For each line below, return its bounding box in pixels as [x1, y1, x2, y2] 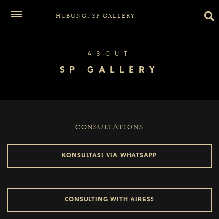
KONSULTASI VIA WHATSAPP [62, 153, 157, 159]
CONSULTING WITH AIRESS [65, 197, 154, 203]
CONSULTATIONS [75, 123, 144, 131]
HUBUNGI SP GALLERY [55, 12, 135, 20]
